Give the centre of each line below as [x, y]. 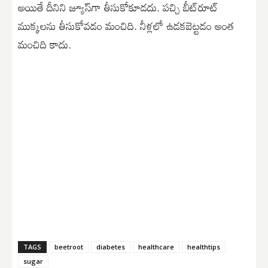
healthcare [156, 247]
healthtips [204, 247]
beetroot [69, 247]
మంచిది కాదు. [45, 45]
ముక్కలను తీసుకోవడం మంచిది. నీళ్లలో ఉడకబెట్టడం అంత [126, 26]
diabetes [111, 247]
